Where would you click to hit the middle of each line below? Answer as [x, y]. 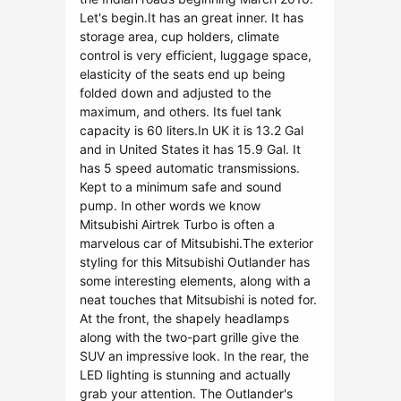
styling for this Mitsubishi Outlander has [195, 262]
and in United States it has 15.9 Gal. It [190, 149]
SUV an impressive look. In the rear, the [194, 356]
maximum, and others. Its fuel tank [181, 111]
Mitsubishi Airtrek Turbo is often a [177, 224]
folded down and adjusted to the [175, 93]
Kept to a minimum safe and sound [181, 187]
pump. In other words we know [170, 205]
